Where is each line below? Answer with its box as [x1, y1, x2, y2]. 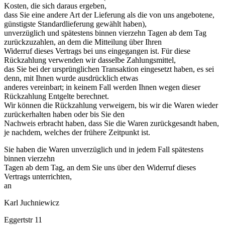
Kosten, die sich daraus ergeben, [4, 2, 106, 10]
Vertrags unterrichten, [4, 172, 72, 181]
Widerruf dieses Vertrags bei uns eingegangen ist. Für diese [4, 47, 190, 55]
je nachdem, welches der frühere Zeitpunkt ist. [4, 128, 150, 137]
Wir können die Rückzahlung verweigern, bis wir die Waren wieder [4, 101, 218, 109]
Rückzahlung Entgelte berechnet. [4, 92, 109, 100]
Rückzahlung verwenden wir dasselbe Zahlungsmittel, [4, 56, 176, 64]
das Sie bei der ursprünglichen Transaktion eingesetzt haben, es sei [4, 65, 214, 73]
